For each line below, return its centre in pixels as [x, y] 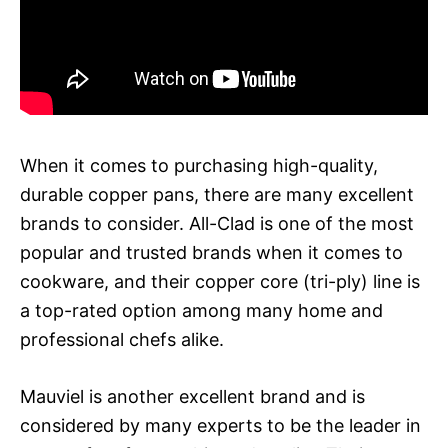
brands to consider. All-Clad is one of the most [217, 223]
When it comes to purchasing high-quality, [199, 165]
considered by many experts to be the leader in [220, 425]
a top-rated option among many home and [201, 310]
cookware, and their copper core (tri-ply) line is [220, 281]
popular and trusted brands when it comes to [211, 252]
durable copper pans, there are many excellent [217, 194]
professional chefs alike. [122, 339]
